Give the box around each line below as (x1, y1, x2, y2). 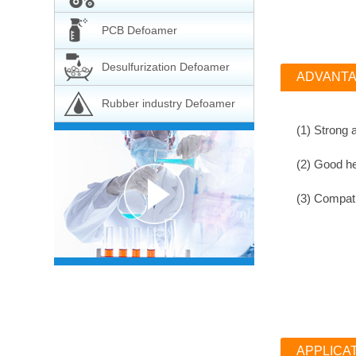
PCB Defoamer (102, 24, 177, 37)
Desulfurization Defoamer (102, 60, 230, 73)
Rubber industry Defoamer (102, 97, 235, 110)
